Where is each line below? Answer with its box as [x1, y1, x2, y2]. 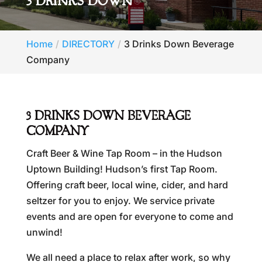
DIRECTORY [61, 38, 115, 50]
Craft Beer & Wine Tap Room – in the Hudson [26, 147, 222, 159]
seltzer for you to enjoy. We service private [26, 195, 215, 206]
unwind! [26, 226, 63, 238]
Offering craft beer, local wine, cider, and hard [26, 179, 228, 191]
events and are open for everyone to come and [26, 211, 233, 222]
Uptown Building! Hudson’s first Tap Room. [26, 163, 218, 175]
